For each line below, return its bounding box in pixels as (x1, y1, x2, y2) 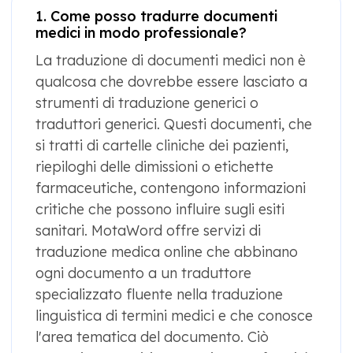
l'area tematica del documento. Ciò (35, 328, 269, 347)
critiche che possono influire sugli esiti (35, 200, 284, 219)
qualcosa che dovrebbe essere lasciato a (35, 72, 307, 91)
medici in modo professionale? (35, 24, 247, 43)
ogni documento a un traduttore (35, 264, 251, 283)
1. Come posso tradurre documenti (35, 7, 277, 26)
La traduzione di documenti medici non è (35, 51, 306, 70)
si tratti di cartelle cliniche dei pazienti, (35, 136, 288, 155)
